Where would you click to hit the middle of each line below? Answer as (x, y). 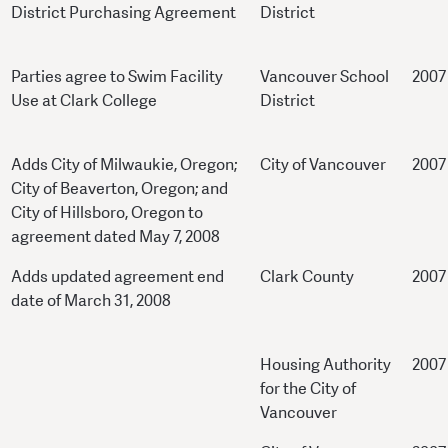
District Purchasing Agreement (123, 13)
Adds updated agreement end (117, 277)
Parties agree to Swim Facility (117, 77)
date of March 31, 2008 (91, 301)
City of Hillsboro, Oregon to (107, 213)
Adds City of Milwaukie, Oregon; (124, 165)
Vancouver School (324, 77)
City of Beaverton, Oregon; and (119, 189)
